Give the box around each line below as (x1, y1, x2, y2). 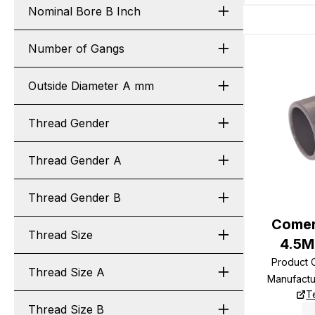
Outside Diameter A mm (28, 79, 154, 93)
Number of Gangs (28, 41, 124, 56)
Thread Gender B (28, 191, 121, 205)
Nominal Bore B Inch (28, 4, 141, 18)
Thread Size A (28, 265, 105, 279)
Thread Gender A (28, 153, 122, 167)
